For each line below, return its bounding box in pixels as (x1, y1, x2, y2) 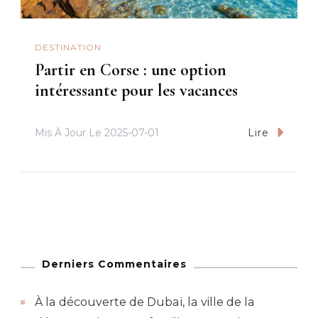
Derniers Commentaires (42, 258, 187, 271)
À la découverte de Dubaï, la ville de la (35, 295, 255, 309)
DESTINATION (35, 41, 102, 53)
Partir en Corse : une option (35, 60, 226, 81)
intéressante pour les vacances (35, 80, 238, 102)
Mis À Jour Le (35, 126, 104, 140)
